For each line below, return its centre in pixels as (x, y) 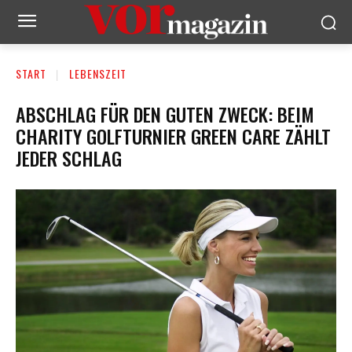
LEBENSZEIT (98, 73)
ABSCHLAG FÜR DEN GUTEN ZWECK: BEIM (165, 114)
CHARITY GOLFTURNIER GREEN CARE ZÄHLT (173, 136)
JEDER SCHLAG (69, 158)
